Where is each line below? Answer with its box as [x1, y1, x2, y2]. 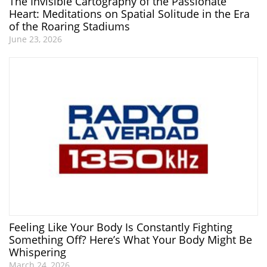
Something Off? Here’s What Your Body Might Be [9, 232, 252, 247]
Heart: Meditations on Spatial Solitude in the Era [9, 7, 250, 21]
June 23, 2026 [9, 33, 62, 45]
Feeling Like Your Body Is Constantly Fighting [9, 219, 232, 234]
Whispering [9, 244, 66, 259]
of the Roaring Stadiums [9, 19, 130, 34]
